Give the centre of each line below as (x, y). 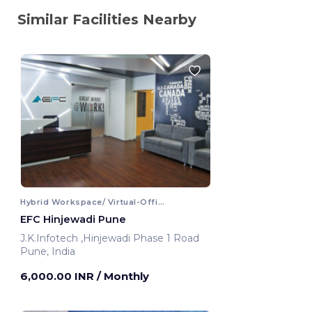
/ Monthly (123, 276)
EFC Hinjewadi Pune (73, 220)
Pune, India (48, 252)
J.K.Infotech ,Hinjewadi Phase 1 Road (141, 239)
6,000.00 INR (58, 276)
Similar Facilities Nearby (107, 19)
